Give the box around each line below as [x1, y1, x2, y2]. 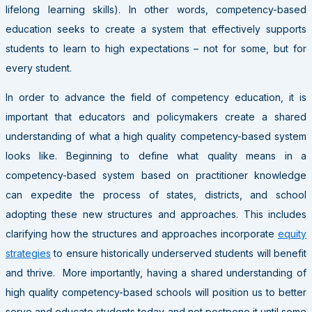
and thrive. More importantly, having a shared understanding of [6, 266, 306, 279]
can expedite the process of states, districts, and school [6, 188, 306, 201]
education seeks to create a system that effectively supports [6, 22, 306, 35]
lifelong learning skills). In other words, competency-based [6, 3, 306, 15]
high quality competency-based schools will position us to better [6, 286, 306, 298]
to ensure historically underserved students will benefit [51, 247, 306, 259]
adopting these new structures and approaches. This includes [6, 208, 306, 220]
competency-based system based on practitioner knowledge [6, 169, 306, 181]
